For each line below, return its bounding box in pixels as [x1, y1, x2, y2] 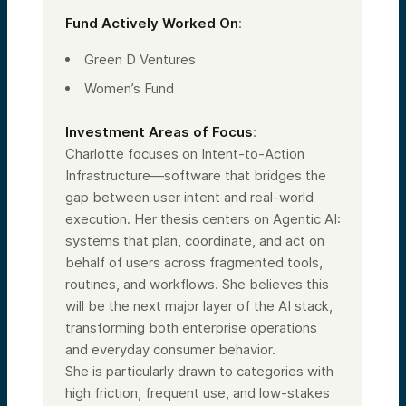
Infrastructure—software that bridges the [65, 166, 326, 184]
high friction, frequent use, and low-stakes [65, 383, 330, 401]
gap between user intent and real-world [65, 188, 314, 206]
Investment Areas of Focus [65, 122, 253, 140]
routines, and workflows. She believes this [65, 275, 329, 293]
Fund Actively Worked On [65, 14, 238, 32]
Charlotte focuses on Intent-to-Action [65, 144, 304, 162]
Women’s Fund [84, 79, 174, 97]
